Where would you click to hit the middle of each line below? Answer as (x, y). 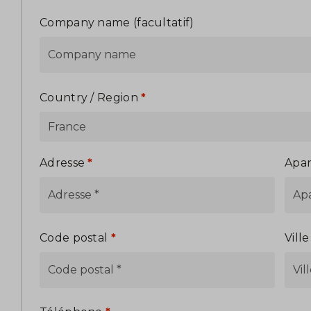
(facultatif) (163, 23)
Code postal (75, 237)
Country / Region (91, 97)
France (67, 126)
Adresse (64, 163)
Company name (86, 23)
